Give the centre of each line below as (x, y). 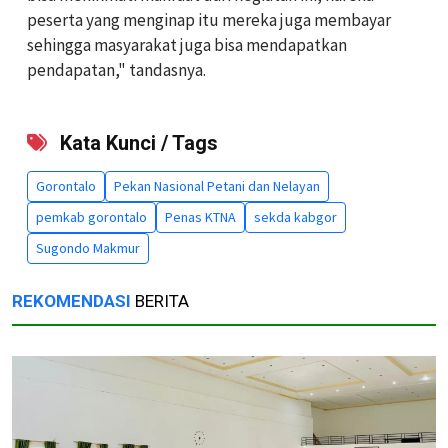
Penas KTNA (200, 216)
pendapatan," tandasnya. (116, 69)
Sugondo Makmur (88, 247)
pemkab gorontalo (91, 216)
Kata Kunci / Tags (136, 142)
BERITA (160, 300)
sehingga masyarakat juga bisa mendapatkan (187, 44)
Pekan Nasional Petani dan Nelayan (217, 185)
